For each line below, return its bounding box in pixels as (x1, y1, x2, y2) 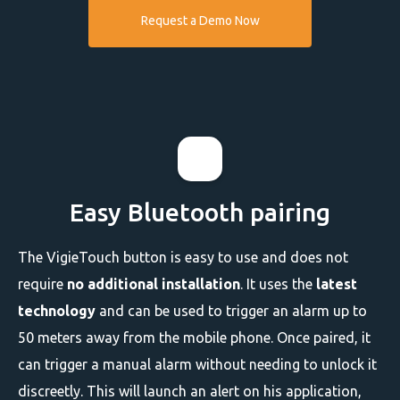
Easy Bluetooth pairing (70, 198, 330, 226)
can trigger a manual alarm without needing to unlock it (18, 356, 377, 372)
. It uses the (240, 276, 316, 292)
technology (18, 303, 96, 319)
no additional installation (67, 276, 240, 292)
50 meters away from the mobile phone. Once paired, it (18, 329, 371, 346)
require (18, 276, 67, 292)
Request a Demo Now (140, 13, 260, 28)
